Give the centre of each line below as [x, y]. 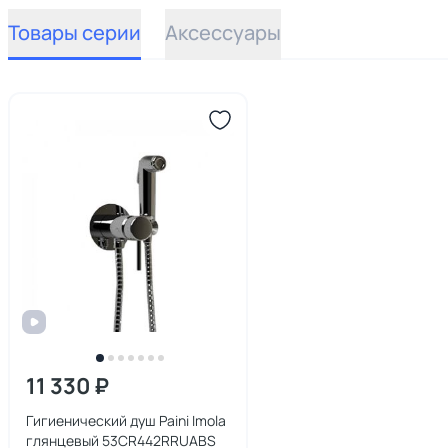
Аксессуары [223, 32]
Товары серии [74, 32]
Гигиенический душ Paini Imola [126, 420]
